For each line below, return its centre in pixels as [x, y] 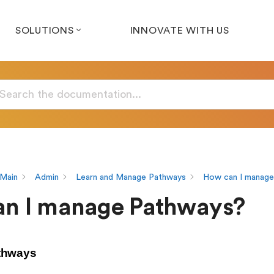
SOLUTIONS [44, 31]
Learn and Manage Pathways [131, 177]
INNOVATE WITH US [180, 31]
